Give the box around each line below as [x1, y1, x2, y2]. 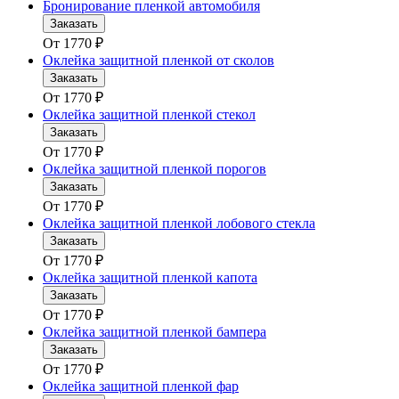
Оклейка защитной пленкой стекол [43, 107, 256, 123]
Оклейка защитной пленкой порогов [43, 161, 266, 177]
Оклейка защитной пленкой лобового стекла [43, 216, 315, 232]
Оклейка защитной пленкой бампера [43, 324, 266, 340]
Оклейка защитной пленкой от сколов [43, 53, 274, 69]
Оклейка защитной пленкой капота [43, 270, 257, 286]
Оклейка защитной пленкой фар [43, 379, 239, 395]
